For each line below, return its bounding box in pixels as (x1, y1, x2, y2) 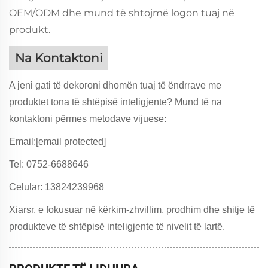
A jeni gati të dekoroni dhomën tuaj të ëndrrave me (9, 80, 221, 91)
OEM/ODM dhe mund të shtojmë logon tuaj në (9, 7, 234, 19)
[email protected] (36, 136, 106, 147)
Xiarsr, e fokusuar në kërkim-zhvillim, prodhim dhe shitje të (9, 205, 255, 215)
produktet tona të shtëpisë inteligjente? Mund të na (9, 97, 222, 108)
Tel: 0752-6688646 (9, 159, 89, 170)
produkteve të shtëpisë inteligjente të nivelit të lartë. (9, 221, 225, 232)
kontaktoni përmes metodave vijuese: (9, 114, 166, 124)
